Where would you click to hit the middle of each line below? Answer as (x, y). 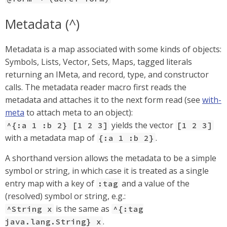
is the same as (83, 209)
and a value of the (155, 183)
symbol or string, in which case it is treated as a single (107, 171)
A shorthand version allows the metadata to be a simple (111, 158)
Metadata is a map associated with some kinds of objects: (113, 49)
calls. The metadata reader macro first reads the (96, 87)
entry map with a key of (51, 183)
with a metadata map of (51, 138)
